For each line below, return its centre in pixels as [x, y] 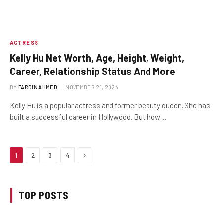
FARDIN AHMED [38, 87]
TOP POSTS [44, 195]
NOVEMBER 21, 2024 [92, 87]
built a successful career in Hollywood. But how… [88, 117]
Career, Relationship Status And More [92, 71]
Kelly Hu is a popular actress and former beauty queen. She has [110, 105]
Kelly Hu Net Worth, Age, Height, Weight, [97, 58]
